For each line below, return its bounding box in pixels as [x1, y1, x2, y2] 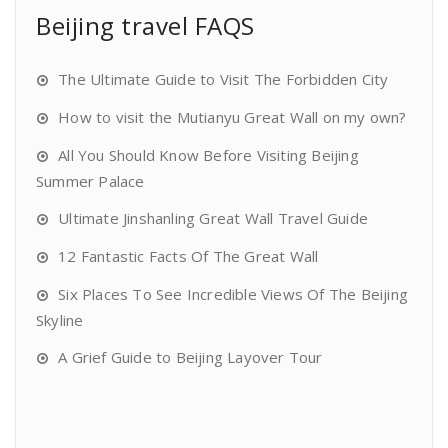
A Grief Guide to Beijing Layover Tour [58, 346, 323, 367]
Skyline [36, 309, 84, 330]
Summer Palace [36, 170, 145, 191]
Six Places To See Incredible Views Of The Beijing [58, 283, 409, 304]
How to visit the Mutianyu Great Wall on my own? [58, 106, 407, 127]
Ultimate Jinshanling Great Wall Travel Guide [58, 207, 369, 228]
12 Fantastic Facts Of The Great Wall [58, 245, 319, 266]
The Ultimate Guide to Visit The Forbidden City [58, 68, 389, 89]
